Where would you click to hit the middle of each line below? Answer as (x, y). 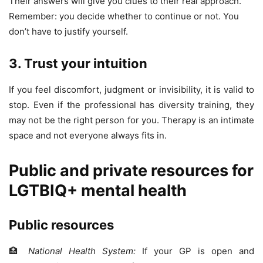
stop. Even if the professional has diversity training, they (131, 104)
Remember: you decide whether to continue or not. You (124, 16)
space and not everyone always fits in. (88, 135)
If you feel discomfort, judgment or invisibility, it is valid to (131, 89)
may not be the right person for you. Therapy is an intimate (131, 120)
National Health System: (82, 251)
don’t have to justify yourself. (68, 31)
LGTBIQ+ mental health (98, 190)
